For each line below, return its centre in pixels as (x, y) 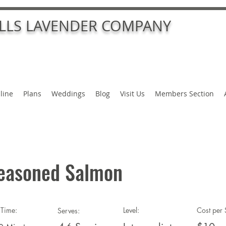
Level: (131, 210)
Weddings (68, 94)
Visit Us (132, 94)
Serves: (69, 211)
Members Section (184, 94)
